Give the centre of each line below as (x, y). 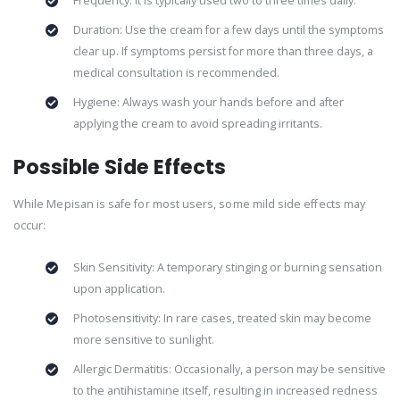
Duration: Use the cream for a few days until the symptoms (228, 30)
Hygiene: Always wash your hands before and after (208, 103)
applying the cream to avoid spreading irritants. (197, 124)
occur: (30, 226)
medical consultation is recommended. (176, 73)
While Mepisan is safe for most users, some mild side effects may (190, 204)
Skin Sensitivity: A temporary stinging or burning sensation (227, 267)
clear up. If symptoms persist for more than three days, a (223, 52)
